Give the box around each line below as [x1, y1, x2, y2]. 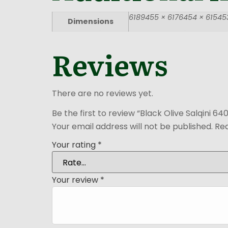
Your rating [52, 139, 98, 151]
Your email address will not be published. [52, 121, 213, 133]
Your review [52, 174, 100, 186]
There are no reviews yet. [52, 87, 153, 99]
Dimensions [67, 16, 113, 26]
